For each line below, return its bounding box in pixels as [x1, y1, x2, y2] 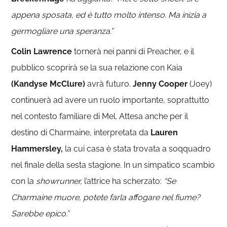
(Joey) [187, 79, 212, 89]
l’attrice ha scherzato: [82, 176, 162, 186]
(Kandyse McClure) [11, 79, 86, 89]
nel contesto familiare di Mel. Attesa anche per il [11, 111, 188, 121]
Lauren [150, 127, 178, 137]
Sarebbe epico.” [11, 208, 69, 218]
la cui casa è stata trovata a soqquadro [63, 143, 211, 154]
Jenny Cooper [133, 79, 188, 89]
